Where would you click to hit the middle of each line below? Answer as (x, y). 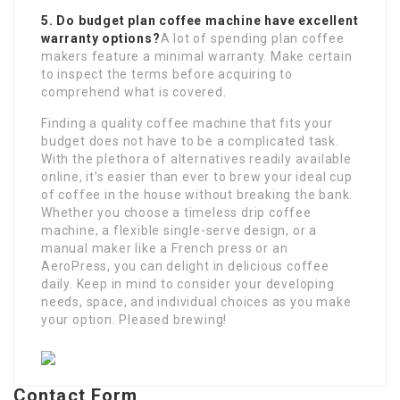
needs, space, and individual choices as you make (196, 302)
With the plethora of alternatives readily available (196, 159)
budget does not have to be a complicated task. (190, 142)
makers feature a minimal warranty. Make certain (197, 57)
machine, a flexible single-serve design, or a (179, 231)
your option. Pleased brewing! (134, 320)
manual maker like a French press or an (165, 249)
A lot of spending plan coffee (252, 39)
